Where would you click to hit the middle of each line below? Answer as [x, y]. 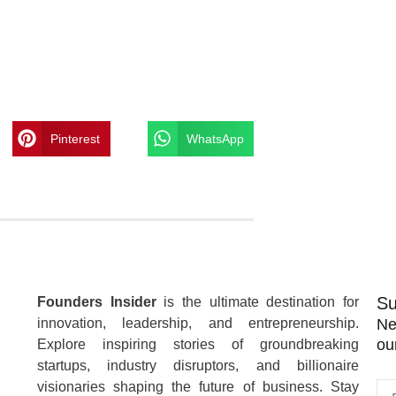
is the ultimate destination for [257, 301]
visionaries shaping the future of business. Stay [198, 386]
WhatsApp [215, 138]
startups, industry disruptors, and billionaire [198, 365]
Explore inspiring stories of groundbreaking [198, 344]
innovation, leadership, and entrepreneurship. [198, 323]
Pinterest [76, 138]
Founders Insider [97, 301]
